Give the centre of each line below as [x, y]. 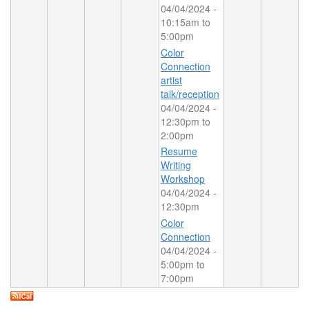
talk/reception [190, 93]
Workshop [183, 179]
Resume [179, 151]
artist [171, 80]
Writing [176, 165]
